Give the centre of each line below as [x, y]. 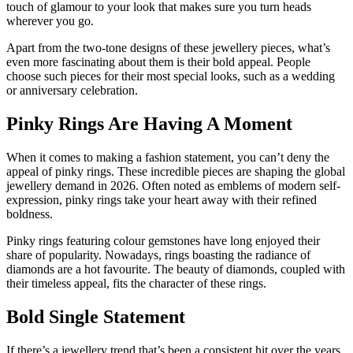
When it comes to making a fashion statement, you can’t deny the [168, 158]
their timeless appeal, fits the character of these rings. [136, 284]
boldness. [30, 214]
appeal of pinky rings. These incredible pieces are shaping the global [176, 172]
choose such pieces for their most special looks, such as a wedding [171, 76]
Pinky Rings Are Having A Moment [149, 124]
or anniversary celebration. [72, 91]
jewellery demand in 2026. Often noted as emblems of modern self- [173, 186]
